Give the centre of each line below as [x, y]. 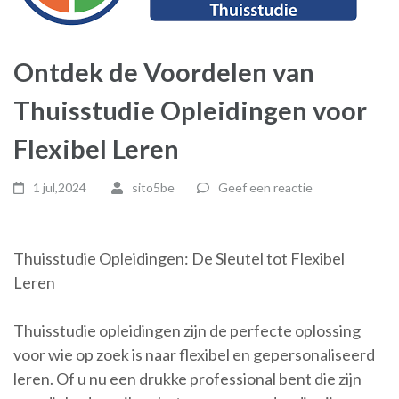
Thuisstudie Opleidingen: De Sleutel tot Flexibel [179, 258]
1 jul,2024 [60, 187]
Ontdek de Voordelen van [164, 72]
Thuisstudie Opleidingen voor [190, 110]
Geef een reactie [265, 187]
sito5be [153, 187]
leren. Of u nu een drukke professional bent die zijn [187, 379]
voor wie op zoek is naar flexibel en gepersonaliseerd [194, 354]
